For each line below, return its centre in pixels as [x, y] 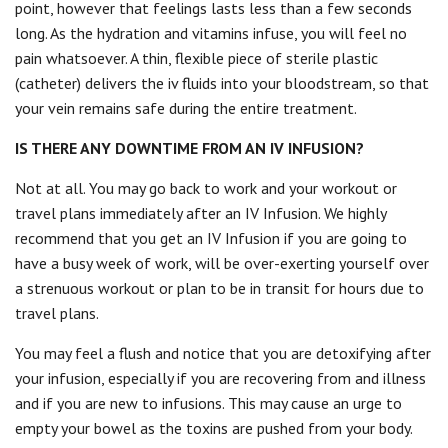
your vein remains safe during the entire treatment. [186, 108]
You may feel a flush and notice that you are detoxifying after [223, 353]
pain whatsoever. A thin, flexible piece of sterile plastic [196, 58]
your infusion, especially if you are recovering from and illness [220, 378]
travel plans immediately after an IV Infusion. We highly [200, 213]
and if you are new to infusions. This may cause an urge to [208, 403]
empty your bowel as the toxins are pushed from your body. [213, 428]
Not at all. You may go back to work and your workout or [206, 188]
